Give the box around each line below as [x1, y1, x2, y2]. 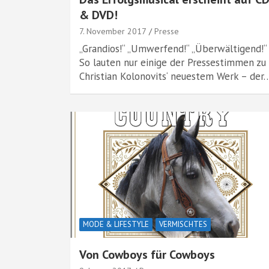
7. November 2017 [79, 26, 147, 37]
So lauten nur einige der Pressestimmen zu [79, 56, 266, 69]
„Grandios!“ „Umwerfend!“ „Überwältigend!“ [79, 42, 267, 55]
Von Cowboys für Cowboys [79, 247, 215, 262]
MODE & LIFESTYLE [83, 219, 149, 229]
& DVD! [79, 7, 118, 23]
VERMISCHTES [159, 219, 207, 229]
